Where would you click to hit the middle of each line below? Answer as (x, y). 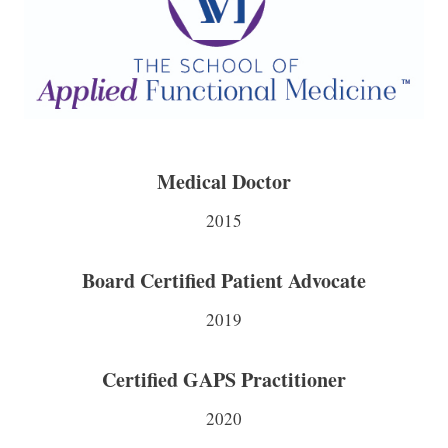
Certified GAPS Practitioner (224, 380)
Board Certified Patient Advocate (224, 281)
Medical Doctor (224, 182)
